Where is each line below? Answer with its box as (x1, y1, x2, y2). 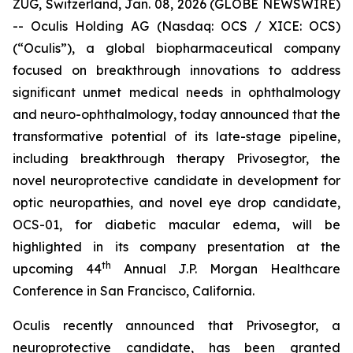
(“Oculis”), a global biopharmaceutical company (13, 40, 340, 56)
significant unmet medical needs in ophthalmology (13, 84, 340, 100)
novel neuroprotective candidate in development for (13, 173, 340, 188)
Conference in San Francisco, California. (13, 283, 255, 299)
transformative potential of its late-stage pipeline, (13, 128, 340, 144)
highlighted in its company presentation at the (13, 239, 340, 255)
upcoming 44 (13, 261, 102, 277)
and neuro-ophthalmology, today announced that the (13, 106, 340, 122)
